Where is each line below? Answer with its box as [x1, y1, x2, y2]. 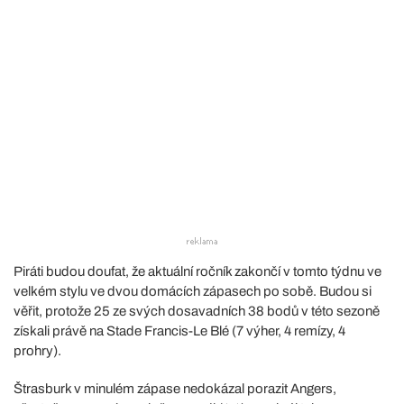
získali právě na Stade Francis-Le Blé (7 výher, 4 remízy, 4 [14, 323, 345, 338]
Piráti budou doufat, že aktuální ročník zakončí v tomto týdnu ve [14, 263, 381, 279]
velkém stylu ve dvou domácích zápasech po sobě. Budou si [14, 283, 372, 298]
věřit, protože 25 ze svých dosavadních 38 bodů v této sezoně [14, 303, 380, 318]
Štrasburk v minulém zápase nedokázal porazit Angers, [14, 381, 336, 396]
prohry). [14, 343, 61, 358]
